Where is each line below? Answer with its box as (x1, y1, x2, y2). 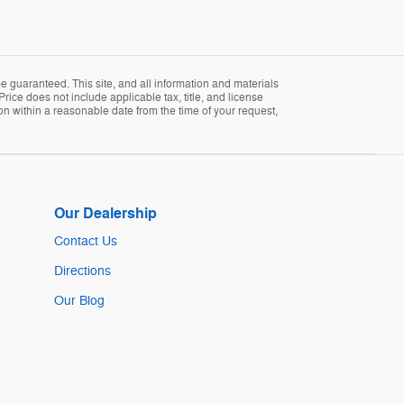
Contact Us (54, 234, 117, 250)
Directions (54, 263, 111, 280)
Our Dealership (54, 205, 157, 224)
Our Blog (54, 293, 105, 309)
